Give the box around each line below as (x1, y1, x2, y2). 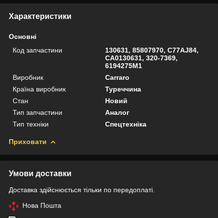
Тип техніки (13, 120, 49, 128)
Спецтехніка (105, 120, 147, 128)
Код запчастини (13, 46, 62, 54)
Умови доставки (9, 169, 72, 178)
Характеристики (9, 12, 72, 20)
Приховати (9, 137, 47, 145)
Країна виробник (13, 85, 66, 93)
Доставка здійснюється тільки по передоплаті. (9, 185, 155, 194)
